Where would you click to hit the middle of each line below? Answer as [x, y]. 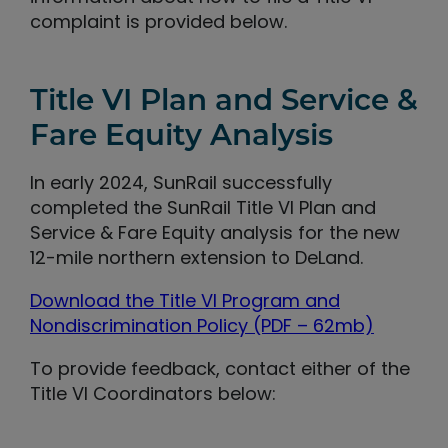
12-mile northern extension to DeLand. [196, 257]
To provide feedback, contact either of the [220, 368]
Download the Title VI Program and [185, 300]
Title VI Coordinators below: [153, 393]
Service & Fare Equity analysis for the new [215, 232]
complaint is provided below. [158, 22]
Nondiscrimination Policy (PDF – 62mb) [202, 325]
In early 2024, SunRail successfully [181, 182]
